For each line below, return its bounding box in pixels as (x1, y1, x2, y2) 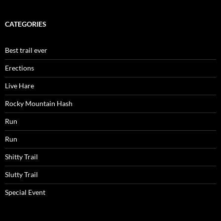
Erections (5, 64, 34, 73)
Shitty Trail (5, 152, 38, 161)
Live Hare (5, 81, 34, 90)
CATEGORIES (5, 20, 46, 29)
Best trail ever (5, 46, 47, 55)
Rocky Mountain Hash (5, 99, 73, 108)
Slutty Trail (5, 170, 38, 179)
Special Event (5, 188, 45, 197)
